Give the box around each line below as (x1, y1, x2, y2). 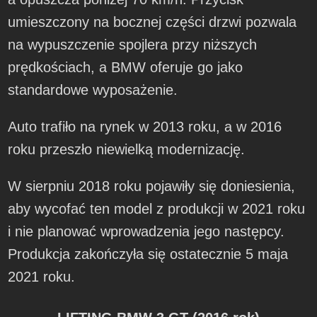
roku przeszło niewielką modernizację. (8, 141, 246, 157)
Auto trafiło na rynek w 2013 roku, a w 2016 (8, 118, 282, 134)
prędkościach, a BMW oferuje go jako (8, 59, 243, 75)
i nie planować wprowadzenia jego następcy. (8, 223, 285, 239)
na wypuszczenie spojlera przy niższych (8, 36, 258, 52)
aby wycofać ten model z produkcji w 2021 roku (8, 200, 306, 217)
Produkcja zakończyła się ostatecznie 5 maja (8, 246, 289, 262)
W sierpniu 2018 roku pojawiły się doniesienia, (8, 178, 296, 194)
